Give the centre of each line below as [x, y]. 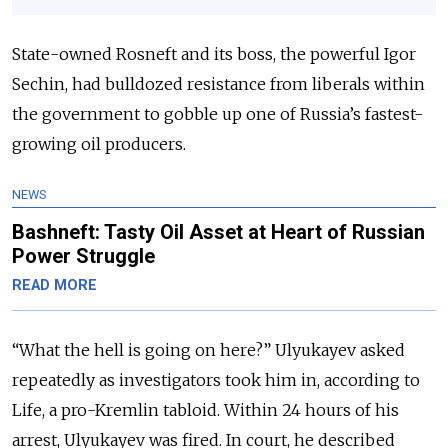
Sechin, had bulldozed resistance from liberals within [218, 84]
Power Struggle [83, 256]
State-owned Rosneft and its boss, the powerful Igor [214, 54]
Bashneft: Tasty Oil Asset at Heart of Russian [218, 232]
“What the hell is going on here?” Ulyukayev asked [208, 350]
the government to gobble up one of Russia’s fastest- [217, 114]
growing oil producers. [99, 144]
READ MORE [54, 286]
